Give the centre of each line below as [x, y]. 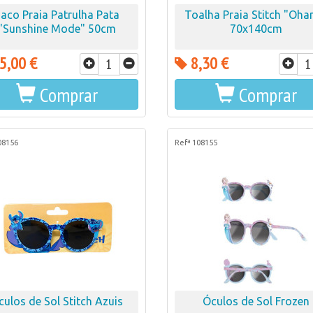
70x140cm [256, 29]
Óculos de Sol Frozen [256, 301]
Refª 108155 [196, 143]
